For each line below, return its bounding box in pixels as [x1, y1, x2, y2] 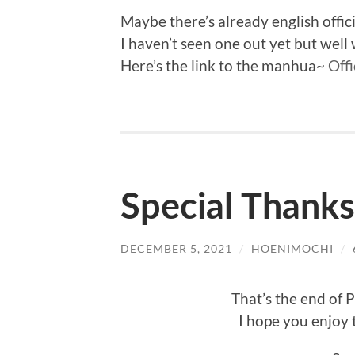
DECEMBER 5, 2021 [120, 242, 232, 256]
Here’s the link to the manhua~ [120, 56, 328, 75]
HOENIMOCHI [251, 242, 334, 256]
